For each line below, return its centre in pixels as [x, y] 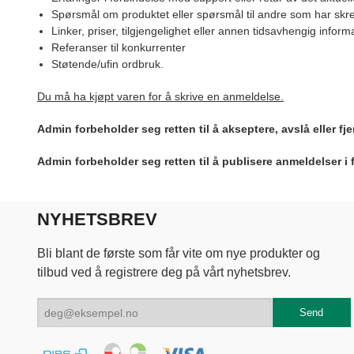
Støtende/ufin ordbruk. [107, 64]
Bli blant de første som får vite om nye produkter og [179, 254]
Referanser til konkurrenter [118, 48]
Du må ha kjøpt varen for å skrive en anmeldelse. [160, 97]
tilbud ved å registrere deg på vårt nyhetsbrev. [164, 273]
